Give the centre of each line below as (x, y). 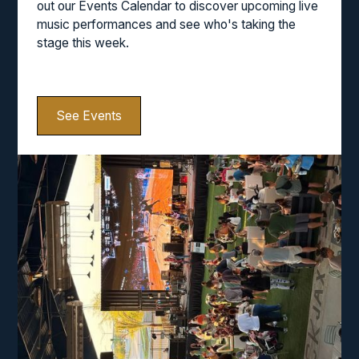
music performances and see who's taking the (166, 25)
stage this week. (83, 43)
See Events (89, 116)
